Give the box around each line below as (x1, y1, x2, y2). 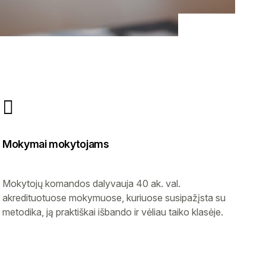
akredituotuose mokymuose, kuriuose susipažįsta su (2, 191, 226, 204)
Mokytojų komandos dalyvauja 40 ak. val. (2, 177, 180, 189)
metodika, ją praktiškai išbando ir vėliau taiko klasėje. (2, 205, 223, 218)
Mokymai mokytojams (2, 137, 109, 150)
